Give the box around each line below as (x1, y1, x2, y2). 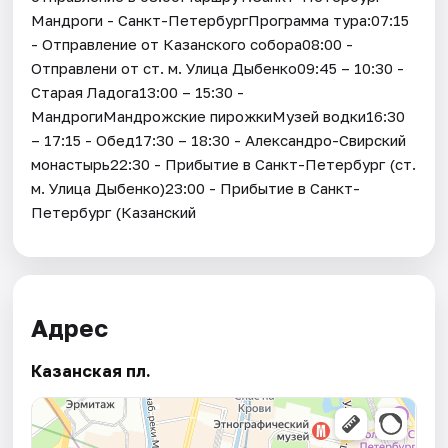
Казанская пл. (31, 361, 152, 382)
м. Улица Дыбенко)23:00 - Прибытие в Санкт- (31, 178, 361, 197)
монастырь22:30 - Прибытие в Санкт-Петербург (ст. (31, 154, 417, 173)
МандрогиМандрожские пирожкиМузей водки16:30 (31, 106, 406, 125)
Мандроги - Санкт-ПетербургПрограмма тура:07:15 (31, 10, 410, 29)
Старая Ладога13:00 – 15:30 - (31, 82, 245, 101)
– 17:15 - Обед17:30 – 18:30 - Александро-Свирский (31, 130, 407, 149)
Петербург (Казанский (31, 202, 197, 221)
